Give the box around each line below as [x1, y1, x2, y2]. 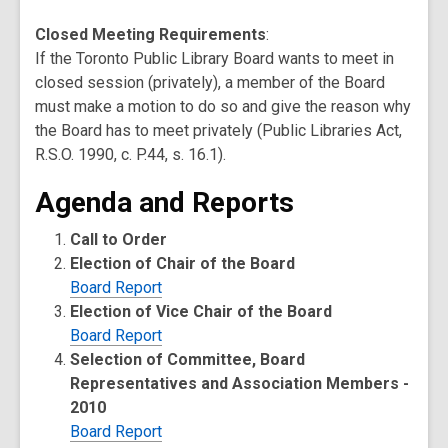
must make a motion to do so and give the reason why [35, 97, 411, 116]
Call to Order [70, 230, 168, 249]
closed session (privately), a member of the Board [35, 73, 385, 92]
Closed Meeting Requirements [35, 25, 266, 44]
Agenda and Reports [35, 186, 294, 219]
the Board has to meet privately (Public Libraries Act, [35, 121, 402, 140]
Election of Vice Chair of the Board [70, 302, 333, 321]
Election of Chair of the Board [70, 254, 296, 273]
